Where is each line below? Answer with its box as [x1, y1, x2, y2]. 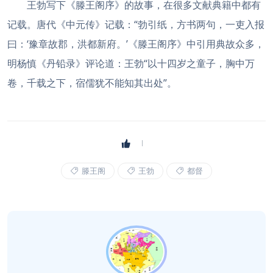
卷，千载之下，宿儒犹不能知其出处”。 [7, 76, 177, 90]
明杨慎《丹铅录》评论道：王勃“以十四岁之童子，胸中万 [7, 57, 255, 70]
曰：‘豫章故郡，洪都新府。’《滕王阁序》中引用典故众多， [7, 37, 264, 51]
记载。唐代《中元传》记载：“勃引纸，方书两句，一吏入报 [7, 18, 264, 31]
